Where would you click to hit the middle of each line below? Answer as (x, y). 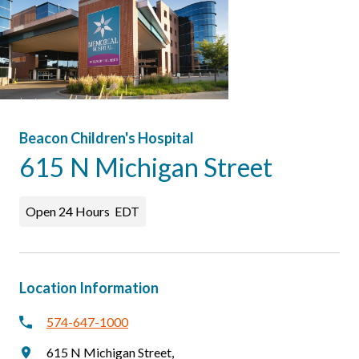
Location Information (89, 288)
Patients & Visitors (89, 12)
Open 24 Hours (68, 211)
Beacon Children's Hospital (107, 138)
